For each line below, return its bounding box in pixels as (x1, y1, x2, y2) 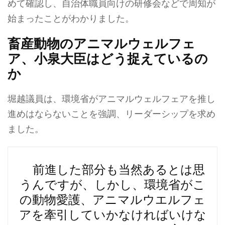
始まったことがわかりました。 (8, 13, 134, 24)
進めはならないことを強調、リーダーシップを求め (8, 108, 215, 119)
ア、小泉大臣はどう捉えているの (8, 51, 208, 66)
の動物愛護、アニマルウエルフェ (20, 193, 205, 207)
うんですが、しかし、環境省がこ (20, 178, 205, 192)
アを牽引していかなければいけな (19, 208, 206, 222)
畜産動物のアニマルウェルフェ (8, 36, 195, 51)
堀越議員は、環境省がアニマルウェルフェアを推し (8, 93, 215, 104)
